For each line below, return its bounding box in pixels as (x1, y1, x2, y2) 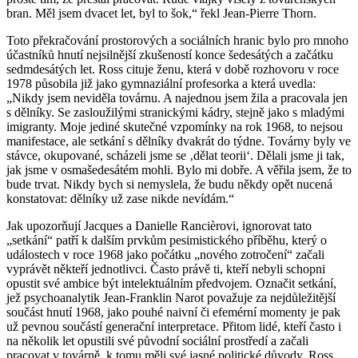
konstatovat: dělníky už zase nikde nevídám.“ (6, 191, 234, 205)
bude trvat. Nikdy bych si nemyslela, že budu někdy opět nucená (6, 177, 332, 191)
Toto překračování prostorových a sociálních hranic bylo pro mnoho (6, 33, 348, 47)
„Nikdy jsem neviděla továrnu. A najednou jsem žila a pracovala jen (6, 90, 348, 105)
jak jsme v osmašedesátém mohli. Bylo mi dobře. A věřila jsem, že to (6, 162, 352, 177)
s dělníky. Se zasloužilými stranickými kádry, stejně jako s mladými (6, 105, 344, 119)
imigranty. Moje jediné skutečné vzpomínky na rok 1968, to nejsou (6, 119, 343, 133)
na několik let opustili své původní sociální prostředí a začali (6, 333, 308, 348)
